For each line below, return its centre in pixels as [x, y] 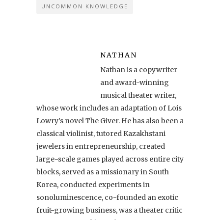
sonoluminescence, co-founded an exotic [107, 197]
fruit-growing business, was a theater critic [110, 210]
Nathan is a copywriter [139, 69]
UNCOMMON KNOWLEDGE [85, 6]
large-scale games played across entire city [110, 159]
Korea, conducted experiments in [93, 184]
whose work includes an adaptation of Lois [109, 108]
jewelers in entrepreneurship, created [101, 146]
